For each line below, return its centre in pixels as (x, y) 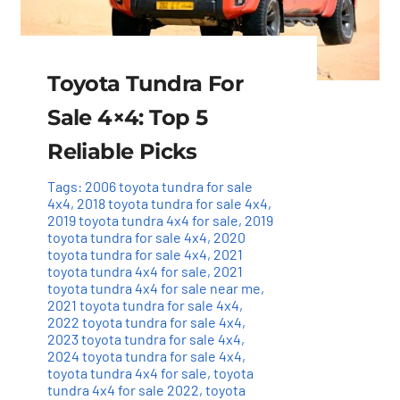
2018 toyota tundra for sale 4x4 (173, 203)
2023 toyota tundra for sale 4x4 (145, 338)
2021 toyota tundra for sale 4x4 (144, 304)
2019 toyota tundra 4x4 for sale (143, 220)
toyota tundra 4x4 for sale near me (154, 287)
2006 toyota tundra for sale (169, 186)
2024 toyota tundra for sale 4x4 (145, 355)
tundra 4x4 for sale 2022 (124, 389)
